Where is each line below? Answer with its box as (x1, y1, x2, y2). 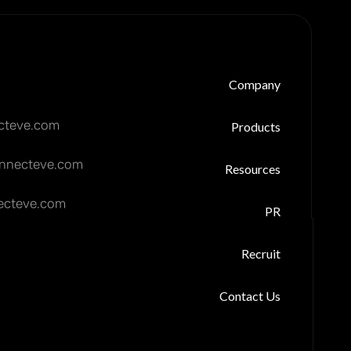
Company (229, 77, 280, 92)
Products (231, 119, 280, 134)
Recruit (241, 246, 280, 261)
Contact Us (219, 288, 280, 303)
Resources (225, 161, 280, 176)
